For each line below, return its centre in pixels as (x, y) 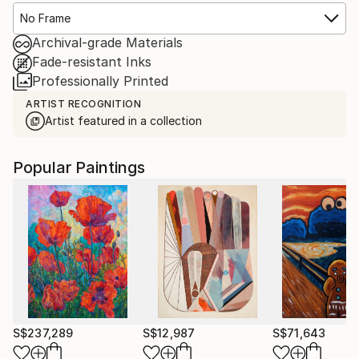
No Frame (45, 18)
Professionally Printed (100, 81)
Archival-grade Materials (107, 42)
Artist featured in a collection (123, 120)
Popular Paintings (79, 167)
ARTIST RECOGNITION (83, 103)
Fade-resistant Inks (92, 61)
